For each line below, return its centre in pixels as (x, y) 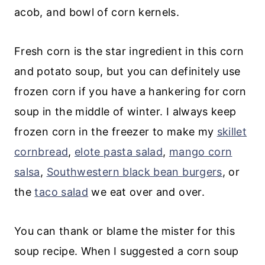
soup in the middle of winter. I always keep (125, 111)
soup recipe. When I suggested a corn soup (127, 251)
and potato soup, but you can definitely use (127, 71)
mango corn (201, 151)
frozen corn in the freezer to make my (116, 131)
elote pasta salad (119, 151)
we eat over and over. (146, 192)
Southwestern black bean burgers (134, 172)
